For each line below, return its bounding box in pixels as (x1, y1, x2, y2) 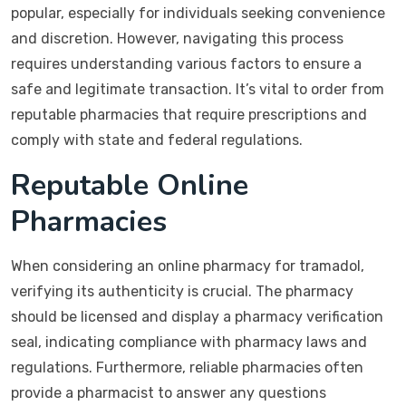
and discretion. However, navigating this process (11, 30, 343, 47)
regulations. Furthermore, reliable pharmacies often (11, 359, 363, 376)
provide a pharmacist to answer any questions (11, 384, 326, 401)
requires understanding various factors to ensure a (11, 55, 362, 72)
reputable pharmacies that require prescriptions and (11, 106, 367, 123)
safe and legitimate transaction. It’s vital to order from (11, 81, 384, 98)
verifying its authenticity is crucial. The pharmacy (11, 283, 353, 300)
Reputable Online (11, 166, 248, 205)
